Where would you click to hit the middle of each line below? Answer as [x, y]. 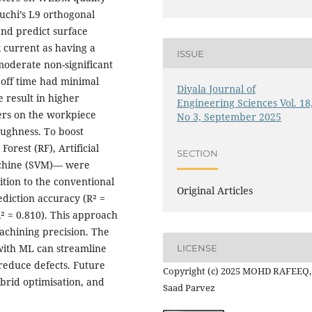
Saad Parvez [189, 288]
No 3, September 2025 [229, 117]
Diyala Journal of [217, 89]
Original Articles [215, 191]
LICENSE [197, 248]
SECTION [198, 153]
